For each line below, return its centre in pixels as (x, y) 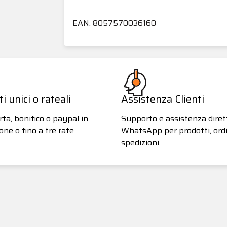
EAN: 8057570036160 (114, 23)
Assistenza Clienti (163, 99)
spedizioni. (141, 142)
